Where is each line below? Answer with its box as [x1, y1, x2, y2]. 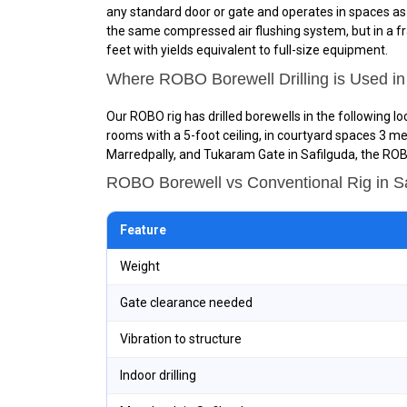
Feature [120, 223, 166, 237]
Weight [120, 259, 160, 273]
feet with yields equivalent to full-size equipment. [106, 43, 388, 57]
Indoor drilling [120, 368, 196, 382]
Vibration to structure [120, 332, 242, 346]
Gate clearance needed [120, 295, 253, 310]
